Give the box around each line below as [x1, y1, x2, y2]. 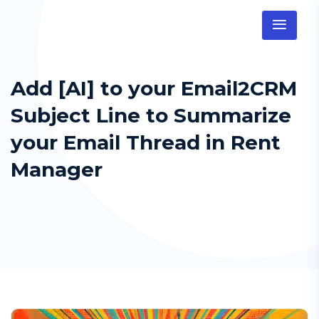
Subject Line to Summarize [11, 103, 291, 127]
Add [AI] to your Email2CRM [11, 76, 297, 100]
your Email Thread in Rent [11, 130, 281, 155]
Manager [11, 157, 103, 182]
